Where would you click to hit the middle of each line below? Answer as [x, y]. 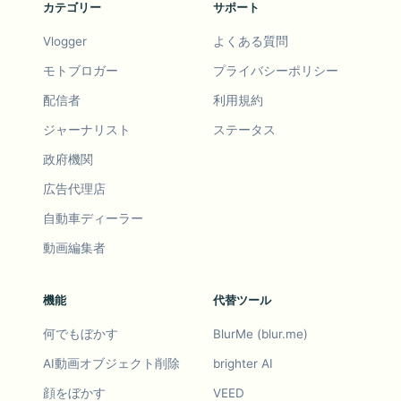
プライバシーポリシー [276, 71]
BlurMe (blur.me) [260, 334]
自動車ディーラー [93, 219]
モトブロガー [81, 71]
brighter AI [243, 364]
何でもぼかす [81, 334]
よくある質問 [251, 42]
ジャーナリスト [87, 130]
